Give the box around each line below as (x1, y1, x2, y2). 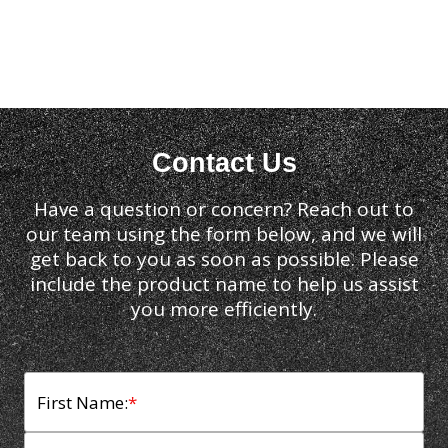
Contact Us (151, 147, 297, 178)
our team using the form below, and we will (26, 220, 422, 247)
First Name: (37, 390, 128, 414)
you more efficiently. (131, 295, 317, 322)
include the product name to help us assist (29, 270, 419, 297)
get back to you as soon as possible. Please (29, 245, 419, 272)
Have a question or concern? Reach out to (34, 195, 414, 222)
